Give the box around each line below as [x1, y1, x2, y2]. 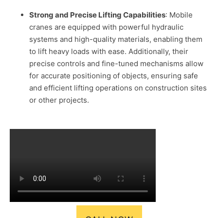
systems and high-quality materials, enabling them [29, 35, 202, 44]
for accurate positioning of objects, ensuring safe [29, 71, 198, 81]
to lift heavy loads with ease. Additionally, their [29, 47, 188, 56]
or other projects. [29, 95, 89, 105]
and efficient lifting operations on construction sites [29, 83, 207, 93]
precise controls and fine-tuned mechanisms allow [29, 59, 203, 69]
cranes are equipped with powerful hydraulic [29, 22, 183, 32]
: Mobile [165, 10, 193, 20]
